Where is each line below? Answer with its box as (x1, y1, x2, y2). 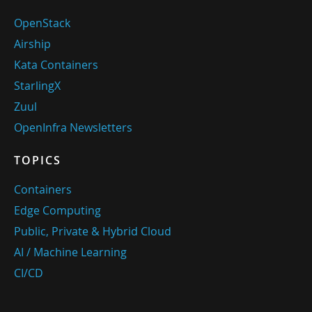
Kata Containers (14, 56, 98, 72)
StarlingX (14, 77, 61, 93)
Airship (14, 36, 51, 52)
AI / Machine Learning (14, 244, 127, 260)
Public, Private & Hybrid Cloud (14, 223, 171, 239)
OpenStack (14, 15, 70, 31)
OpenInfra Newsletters (14, 119, 132, 135)
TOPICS (14, 152, 61, 168)
